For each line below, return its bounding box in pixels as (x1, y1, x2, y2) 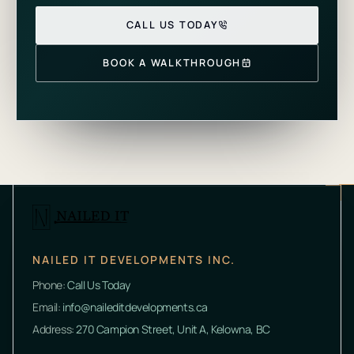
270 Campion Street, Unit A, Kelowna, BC (76, 321, 270, 337)
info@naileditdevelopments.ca (62, 299, 209, 314)
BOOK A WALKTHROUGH (103, 56, 242, 70)
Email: (32, 299, 63, 314)
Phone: (32, 277, 68, 292)
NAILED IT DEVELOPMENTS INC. (32, 251, 235, 267)
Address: (32, 321, 77, 337)
